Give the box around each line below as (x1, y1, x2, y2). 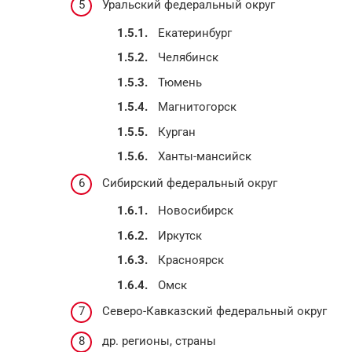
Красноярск (158, 253, 224, 268)
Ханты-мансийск (158, 149, 251, 164)
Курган (158, 124, 196, 139)
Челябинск (158, 50, 218, 65)
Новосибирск (158, 203, 233, 218)
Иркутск (158, 228, 202, 243)
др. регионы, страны (102, 333, 216, 348)
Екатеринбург (158, 25, 232, 40)
